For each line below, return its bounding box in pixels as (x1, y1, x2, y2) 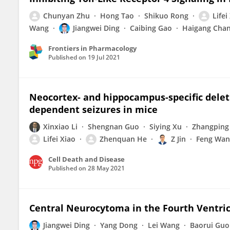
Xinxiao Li (43, 122, 78, 131)
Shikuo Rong (144, 11, 188, 21)
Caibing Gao (130, 23, 172, 33)
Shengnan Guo (88, 122, 139, 131)
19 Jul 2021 (88, 53, 120, 62)
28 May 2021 (88, 164, 125, 172)
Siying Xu (149, 122, 182, 131)
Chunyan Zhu (43, 11, 90, 21)
